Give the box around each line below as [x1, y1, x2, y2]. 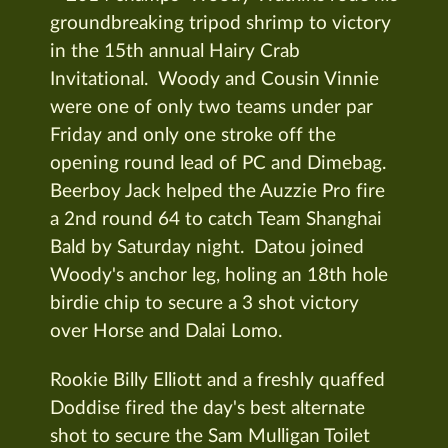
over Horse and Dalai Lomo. [50, 322, 282, 341]
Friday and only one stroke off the [50, 126, 336, 145]
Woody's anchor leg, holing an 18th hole [50, 266, 388, 285]
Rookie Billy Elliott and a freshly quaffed [50, 370, 385, 390]
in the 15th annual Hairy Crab [50, 42, 300, 61]
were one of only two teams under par [50, 98, 373, 117]
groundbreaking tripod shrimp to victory [50, 14, 391, 33]
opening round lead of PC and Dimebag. [50, 154, 391, 173]
